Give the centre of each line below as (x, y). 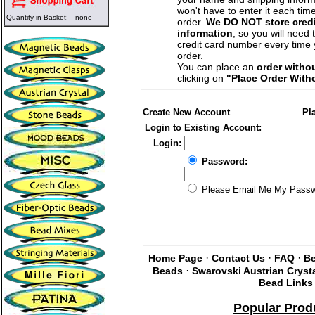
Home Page (175, 258)
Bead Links (286, 283)
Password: (225, 162)
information (205, 33)
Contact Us (238, 258)
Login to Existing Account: (203, 128)
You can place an (217, 67)
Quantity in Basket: (37, 17)
